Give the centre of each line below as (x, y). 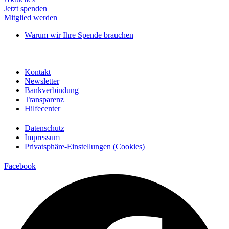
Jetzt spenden (26, 8)
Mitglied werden (31, 18)
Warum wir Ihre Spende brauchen (79, 35)
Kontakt (38, 72)
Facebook (20, 166)
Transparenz (44, 99)
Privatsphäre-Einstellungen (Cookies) (85, 146)
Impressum (42, 137)
